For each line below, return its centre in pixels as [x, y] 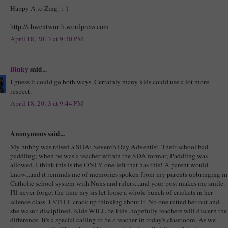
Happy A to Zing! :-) [39, 8]
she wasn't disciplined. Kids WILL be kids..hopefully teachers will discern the [119, 210]
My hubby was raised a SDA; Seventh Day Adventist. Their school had [109, 146]
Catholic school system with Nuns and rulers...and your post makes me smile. [118, 183]
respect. [21, 91]
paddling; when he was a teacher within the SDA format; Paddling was [109, 155]
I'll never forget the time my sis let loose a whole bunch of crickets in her [112, 192]
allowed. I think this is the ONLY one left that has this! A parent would [109, 165]
